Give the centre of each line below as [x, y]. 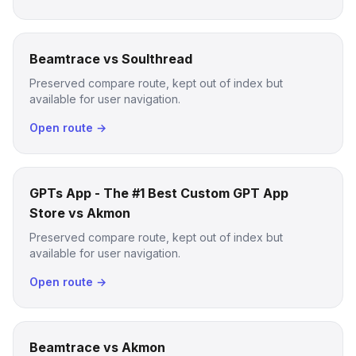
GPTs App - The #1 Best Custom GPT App [159, 193]
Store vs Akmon [80, 213]
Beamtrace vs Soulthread [111, 59]
